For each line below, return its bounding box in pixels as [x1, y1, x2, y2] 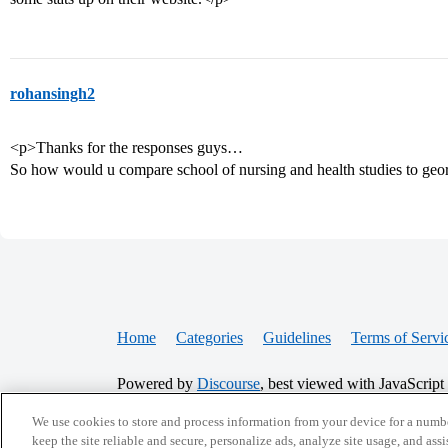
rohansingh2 [10, 85, 95, 102]
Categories [176, 329, 243, 346]
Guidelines [263, 329, 331, 346]
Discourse [197, 375, 260, 392]
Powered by [117, 375, 197, 392]
